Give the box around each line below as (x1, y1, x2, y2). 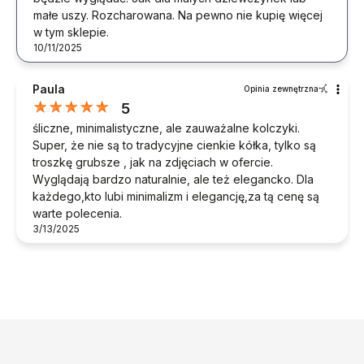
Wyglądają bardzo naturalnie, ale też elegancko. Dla (32, 171, 314, 186)
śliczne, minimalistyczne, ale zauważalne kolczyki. (32, 120, 300, 135)
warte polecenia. (32, 206, 122, 220)
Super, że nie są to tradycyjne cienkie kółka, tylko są (32, 137, 316, 152)
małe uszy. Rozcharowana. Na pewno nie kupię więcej (33, 7, 323, 22)
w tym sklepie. (33, 24, 109, 39)
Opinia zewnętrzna (244, 83, 318, 93)
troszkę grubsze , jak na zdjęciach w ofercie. (32, 154, 273, 169)
